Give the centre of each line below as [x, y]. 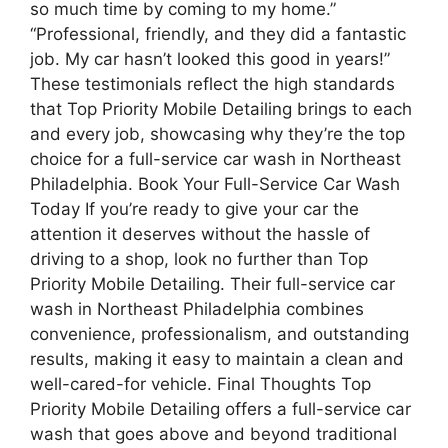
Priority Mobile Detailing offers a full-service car [220, 408]
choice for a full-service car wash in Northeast [215, 158]
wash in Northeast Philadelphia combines [197, 308]
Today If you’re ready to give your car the [194, 208]
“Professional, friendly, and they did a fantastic [218, 33]
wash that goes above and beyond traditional [213, 433]
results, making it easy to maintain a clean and [217, 358]
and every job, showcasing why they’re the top [217, 133]
